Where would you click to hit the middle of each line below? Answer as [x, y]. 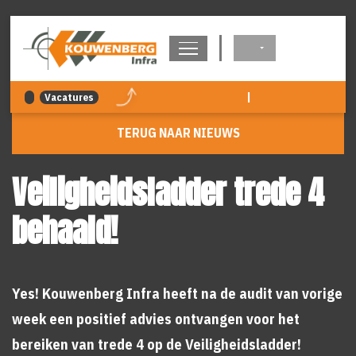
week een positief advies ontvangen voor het [156, 319]
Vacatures [70, 97]
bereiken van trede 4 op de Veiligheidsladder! [157, 344]
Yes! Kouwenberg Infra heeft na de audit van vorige [177, 294]
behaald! [65, 230]
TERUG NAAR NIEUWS [178, 133]
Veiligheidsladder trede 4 [168, 192]
